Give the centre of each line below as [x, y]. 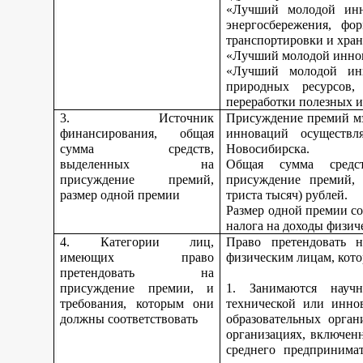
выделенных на [137, 164]
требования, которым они [137, 303]
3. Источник [137, 118]
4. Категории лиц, [137, 242]
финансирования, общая [137, 133]
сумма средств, [137, 149]
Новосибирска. [268, 149]
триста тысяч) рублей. [287, 195]
